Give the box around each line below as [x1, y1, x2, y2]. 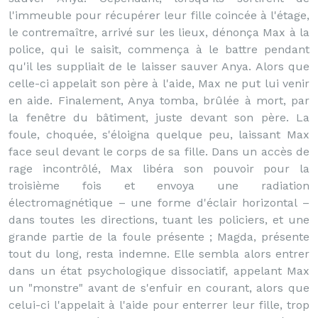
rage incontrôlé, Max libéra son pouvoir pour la [9, 162, 309, 175]
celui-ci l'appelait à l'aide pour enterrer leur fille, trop [9, 298, 309, 312]
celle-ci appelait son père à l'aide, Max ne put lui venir [9, 77, 309, 90]
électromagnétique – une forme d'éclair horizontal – [9, 196, 309, 209]
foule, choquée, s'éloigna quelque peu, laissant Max [9, 128, 309, 141]
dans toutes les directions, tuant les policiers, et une [9, 213, 309, 226]
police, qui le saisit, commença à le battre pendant [9, 43, 309, 56]
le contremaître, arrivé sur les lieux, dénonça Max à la [9, 26, 309, 39]
